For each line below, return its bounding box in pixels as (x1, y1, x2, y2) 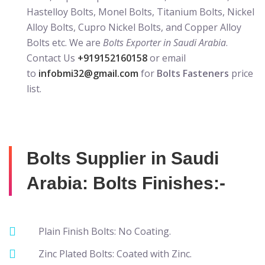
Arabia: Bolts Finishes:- (27, 173, 225, 193)
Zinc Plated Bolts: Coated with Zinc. (38, 247, 192, 260)
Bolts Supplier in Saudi (27, 148, 219, 168)
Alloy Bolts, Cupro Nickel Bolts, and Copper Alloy (27, 21, 241, 34)
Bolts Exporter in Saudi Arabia (103, 36, 226, 49)
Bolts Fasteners (157, 67, 231, 80)
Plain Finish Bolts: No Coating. (38, 225, 171, 238)
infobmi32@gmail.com (38, 67, 138, 80)
